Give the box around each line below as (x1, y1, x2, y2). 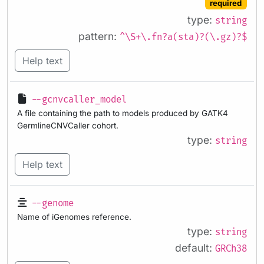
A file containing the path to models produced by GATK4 (17, 108, 228, 118)
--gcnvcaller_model (31, 94, 127, 106)
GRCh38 (215, 243, 247, 255)
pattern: (78, 30, 120, 43)
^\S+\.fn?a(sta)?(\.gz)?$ (120, 32, 247, 44)
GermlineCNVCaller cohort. (17, 121, 118, 131)
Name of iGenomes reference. (17, 212, 131, 222)
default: (175, 241, 215, 254)
